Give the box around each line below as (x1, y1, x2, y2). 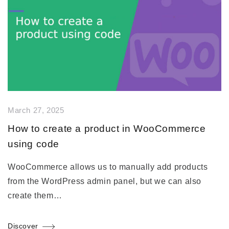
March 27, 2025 (8, 106, 64, 115)
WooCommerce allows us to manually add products (8, 163, 208, 172)
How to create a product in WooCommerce (8, 123, 206, 134)
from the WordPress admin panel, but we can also (8, 177, 201, 186)
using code (8, 139, 59, 150)
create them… (8, 191, 62, 200)
